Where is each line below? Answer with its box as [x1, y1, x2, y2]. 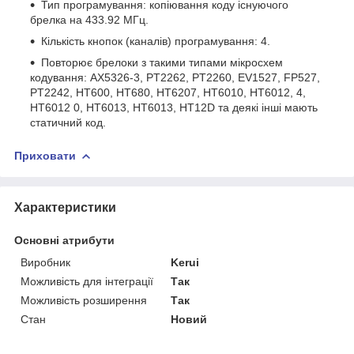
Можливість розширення [21, 293, 147, 307]
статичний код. [30, 116, 106, 130]
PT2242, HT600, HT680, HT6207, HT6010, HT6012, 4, [30, 86, 306, 100]
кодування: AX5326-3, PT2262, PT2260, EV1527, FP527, [30, 71, 320, 85]
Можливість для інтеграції [21, 274, 153, 288]
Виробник [21, 255, 70, 269]
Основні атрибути [14, 233, 115, 247]
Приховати [14, 149, 76, 163]
